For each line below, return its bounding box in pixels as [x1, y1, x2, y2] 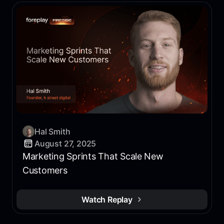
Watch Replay [81, 194, 132, 204]
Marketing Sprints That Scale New [22, 150, 163, 161]
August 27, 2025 [34, 138, 96, 148]
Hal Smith [34, 126, 70, 136]
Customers [22, 164, 67, 175]
